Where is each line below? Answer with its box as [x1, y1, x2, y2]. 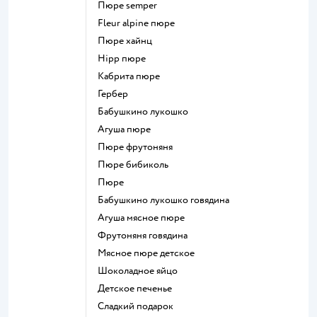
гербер [101, 87, 128, 100]
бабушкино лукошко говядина [104, 193, 229, 206]
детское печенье [105, 282, 172, 294]
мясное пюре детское [106, 246, 195, 259]
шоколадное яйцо [108, 264, 178, 277]
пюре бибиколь [105, 158, 168, 171]
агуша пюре [105, 122, 151, 135]
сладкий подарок [104, 299, 173, 312]
